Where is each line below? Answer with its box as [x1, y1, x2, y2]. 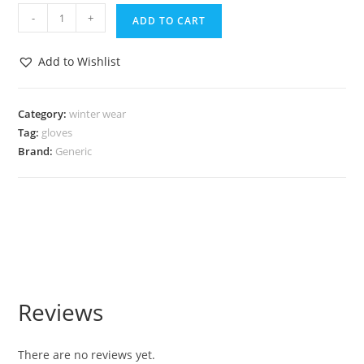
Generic [55, 144, 93, 158]
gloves [41, 125, 73, 140]
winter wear [69, 106, 127, 121]
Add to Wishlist [38, 54, 121, 69]
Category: [18, 106, 70, 121]
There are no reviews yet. [18, 347, 156, 362]
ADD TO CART [132, 14, 206, 28]
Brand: [18, 144, 56, 158]
